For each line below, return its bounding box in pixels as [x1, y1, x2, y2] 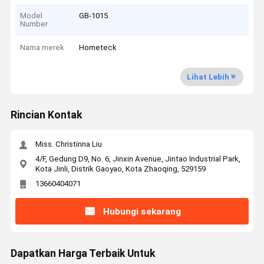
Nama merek [20, 43, 65, 52]
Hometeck [79, 43, 117, 52]
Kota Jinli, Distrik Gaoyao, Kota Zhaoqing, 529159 [35, 164, 206, 173]
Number [20, 19, 48, 28]
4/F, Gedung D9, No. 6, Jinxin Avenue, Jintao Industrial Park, [35, 154, 240, 163]
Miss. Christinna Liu [35, 140, 102, 149]
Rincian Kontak [10, 109, 82, 121]
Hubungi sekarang [103, 206, 181, 217]
